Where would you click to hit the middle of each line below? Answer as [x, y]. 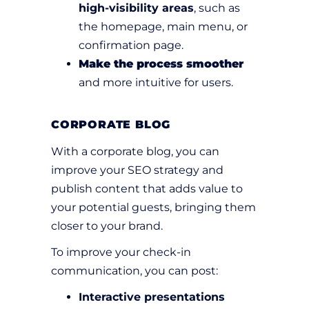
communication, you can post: [134, 271]
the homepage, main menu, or [163, 27]
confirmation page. [131, 46]
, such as [217, 8]
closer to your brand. [108, 226]
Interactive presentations [152, 297]
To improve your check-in [121, 252]
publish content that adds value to [147, 189]
